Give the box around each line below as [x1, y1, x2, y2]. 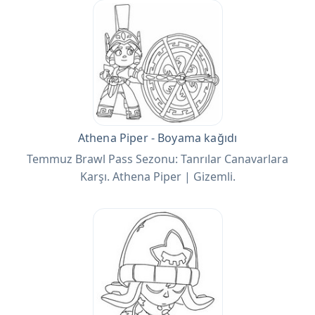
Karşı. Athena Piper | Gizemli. [79, 169, 236, 185]
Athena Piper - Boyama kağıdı [77, 130, 238, 146]
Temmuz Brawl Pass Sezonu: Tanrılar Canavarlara [27, 151, 288, 167]
